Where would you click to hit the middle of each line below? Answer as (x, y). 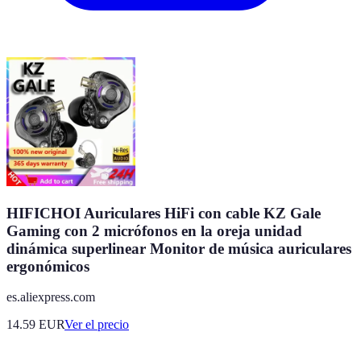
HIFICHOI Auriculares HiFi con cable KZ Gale (164, 213)
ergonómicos (48, 266)
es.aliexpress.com (51, 297)
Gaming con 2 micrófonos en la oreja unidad (154, 230)
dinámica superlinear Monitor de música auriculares (179, 248)
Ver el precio (97, 325)
